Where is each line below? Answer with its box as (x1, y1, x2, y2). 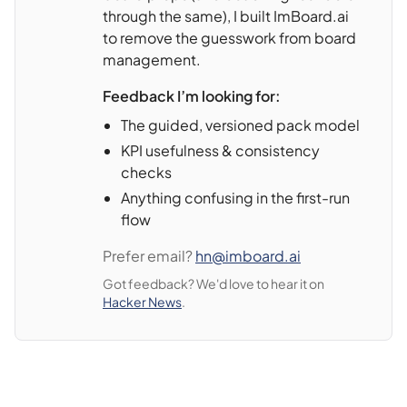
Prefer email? (103, 246, 195, 266)
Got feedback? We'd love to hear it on (103, 275, 324, 293)
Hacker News (103, 293, 182, 311)
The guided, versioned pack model (121, 115, 360, 135)
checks (121, 163, 172, 183)
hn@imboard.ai (195, 246, 301, 266)
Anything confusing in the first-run (121, 188, 350, 208)
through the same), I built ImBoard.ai (103, 6, 349, 26)
